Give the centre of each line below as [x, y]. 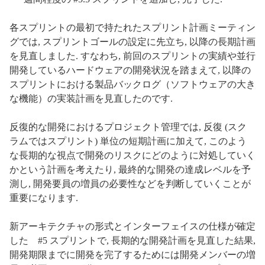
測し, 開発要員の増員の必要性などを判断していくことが [130, 184]
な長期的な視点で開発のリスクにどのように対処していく [132, 156]
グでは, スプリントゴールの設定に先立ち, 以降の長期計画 [132, 42]
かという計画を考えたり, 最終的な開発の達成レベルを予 [130, 170]
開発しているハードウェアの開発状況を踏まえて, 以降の [130, 70]
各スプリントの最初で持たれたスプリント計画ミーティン [132, 28]
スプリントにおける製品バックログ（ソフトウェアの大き [132, 85]
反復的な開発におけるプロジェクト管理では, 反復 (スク [128, 127]
